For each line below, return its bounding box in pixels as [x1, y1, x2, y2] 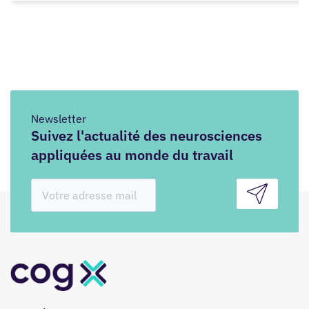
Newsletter [31, 112, 86, 126]
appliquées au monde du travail [31, 146, 233, 165]
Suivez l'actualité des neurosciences [31, 126, 262, 146]
